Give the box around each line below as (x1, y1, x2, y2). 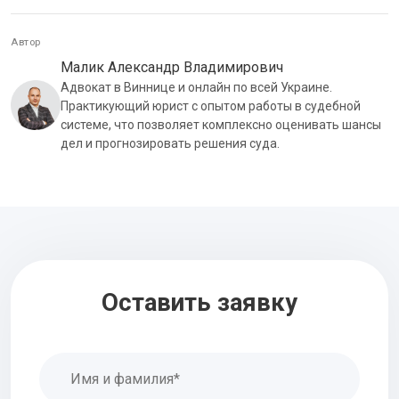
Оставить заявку (102, 288, 297, 317)
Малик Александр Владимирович (61, 58, 283, 76)
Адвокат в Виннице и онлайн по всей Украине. (61, 79, 332, 94)
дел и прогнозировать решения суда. (61, 135, 280, 151)
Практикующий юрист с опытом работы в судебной (61, 98, 361, 113)
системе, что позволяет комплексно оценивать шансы (61, 117, 381, 132)
